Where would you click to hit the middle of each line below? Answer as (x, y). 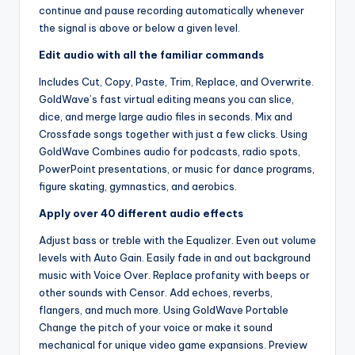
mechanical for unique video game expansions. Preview (173, 344)
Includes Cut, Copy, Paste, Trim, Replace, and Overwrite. (176, 81)
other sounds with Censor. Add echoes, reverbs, (156, 292)
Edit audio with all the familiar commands (151, 54)
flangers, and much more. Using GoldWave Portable (164, 309)
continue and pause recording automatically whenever (172, 10)
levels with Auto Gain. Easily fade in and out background (175, 257)
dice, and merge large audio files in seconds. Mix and (166, 116)
